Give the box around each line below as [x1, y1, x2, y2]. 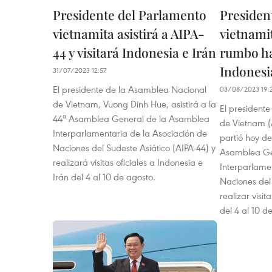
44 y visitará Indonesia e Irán [53, 44, 216, 61]
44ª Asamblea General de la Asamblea [53, 112, 209, 125]
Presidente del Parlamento [53, 6, 206, 24]
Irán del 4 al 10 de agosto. [53, 171, 155, 183]
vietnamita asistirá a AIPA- [53, 25, 204, 42]
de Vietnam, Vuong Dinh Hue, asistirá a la [53, 98, 216, 110]
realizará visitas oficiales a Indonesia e [53, 156, 203, 169]
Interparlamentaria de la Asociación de [53, 127, 207, 140]
